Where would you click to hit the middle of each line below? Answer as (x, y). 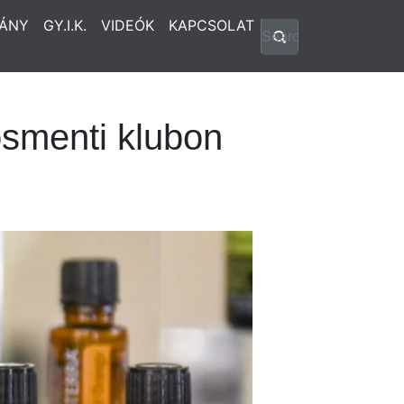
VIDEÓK (128, 25)
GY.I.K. (65, 25)
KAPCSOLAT (211, 25)
